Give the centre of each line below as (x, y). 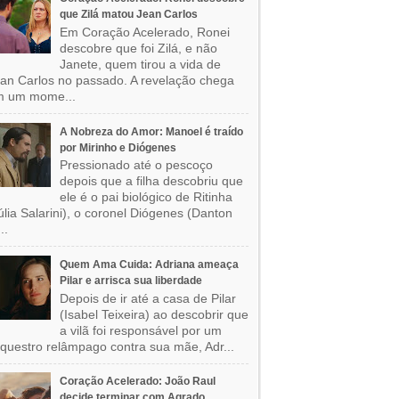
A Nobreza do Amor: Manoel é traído (151, 131)
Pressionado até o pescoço (136, 165)
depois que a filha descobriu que (151, 181)
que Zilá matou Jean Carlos (128, 15)
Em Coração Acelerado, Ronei (144, 32)
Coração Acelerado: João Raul (137, 382)
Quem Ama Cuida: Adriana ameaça (149, 264)
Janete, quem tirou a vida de (140, 64)
